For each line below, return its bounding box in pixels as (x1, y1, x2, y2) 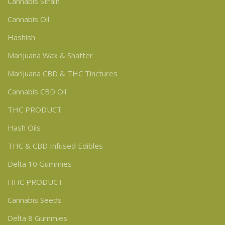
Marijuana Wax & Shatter (8, 50, 93, 60)
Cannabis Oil (8, 14, 49, 24)
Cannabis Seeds (8, 194, 62, 205)
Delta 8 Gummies (8, 212, 67, 223)
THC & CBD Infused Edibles (8, 140, 103, 151)
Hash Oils (8, 122, 41, 133)
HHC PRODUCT (8, 176, 63, 187)
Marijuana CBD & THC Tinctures (8, 68, 118, 78)
